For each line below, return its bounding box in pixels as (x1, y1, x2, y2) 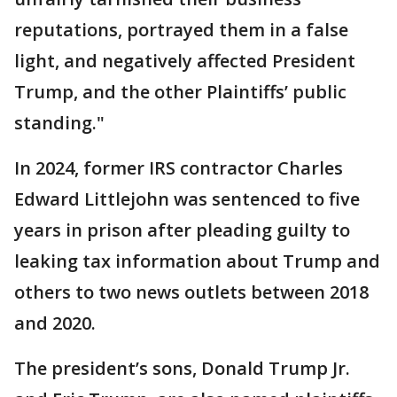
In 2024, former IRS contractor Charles (14, 156, 343, 180)
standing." (14, 111, 105, 135)
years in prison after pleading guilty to (14, 218, 350, 242)
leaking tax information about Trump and (14, 249, 380, 273)
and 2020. (14, 311, 96, 335)
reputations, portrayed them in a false (14, 18, 348, 42)
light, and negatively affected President (14, 49, 355, 73)
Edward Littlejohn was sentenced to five (14, 187, 360, 211)
